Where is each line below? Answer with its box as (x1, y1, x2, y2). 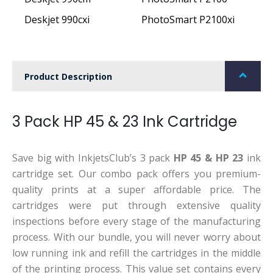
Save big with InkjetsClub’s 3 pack (12, 151, 174, 165)
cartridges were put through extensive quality (12, 199, 261, 213)
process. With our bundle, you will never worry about (12, 230, 261, 244)
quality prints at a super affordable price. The (12, 183, 261, 197)
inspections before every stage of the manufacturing (12, 214, 261, 229)
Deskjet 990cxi (24, 12, 90, 26)
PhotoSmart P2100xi (141, 12, 235, 26)
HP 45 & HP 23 (173, 151, 244, 165)
